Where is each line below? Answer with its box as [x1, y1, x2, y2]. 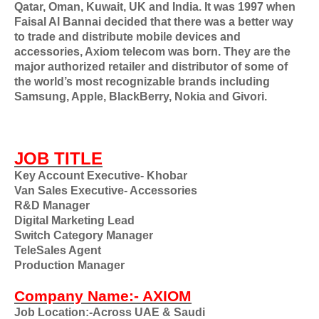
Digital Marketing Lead [14, 214, 135, 226]
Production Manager [14, 259, 125, 271]
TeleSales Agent [14, 244, 101, 256]
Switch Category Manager [14, 229, 153, 241]
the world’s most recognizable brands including [14, 75, 270, 88]
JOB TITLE [14, 149, 103, 168]
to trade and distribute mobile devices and [14, 31, 241, 43]
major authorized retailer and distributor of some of [14, 61, 288, 73]
